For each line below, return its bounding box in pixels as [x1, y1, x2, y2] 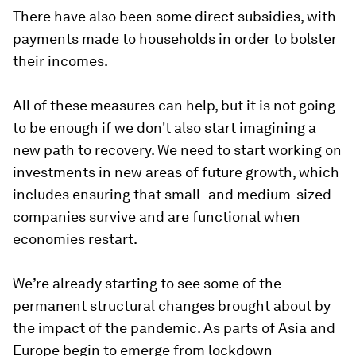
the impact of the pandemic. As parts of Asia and [13, 319, 335, 336]
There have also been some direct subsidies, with [13, 7, 336, 25]
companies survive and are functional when [13, 207, 300, 225]
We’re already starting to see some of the [13, 274, 281, 292]
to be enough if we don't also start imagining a [13, 118, 316, 136]
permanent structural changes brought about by [13, 296, 331, 314]
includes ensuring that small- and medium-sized [13, 185, 331, 203]
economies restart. [13, 230, 137, 247]
